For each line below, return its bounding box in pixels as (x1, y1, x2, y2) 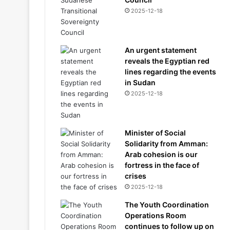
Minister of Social (125, 128, 186, 137)
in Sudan (125, 78, 156, 87)
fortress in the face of (125, 161, 199, 169)
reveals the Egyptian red (125, 56, 209, 65)
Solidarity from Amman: (125, 139, 208, 148)
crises (125, 171, 146, 180)
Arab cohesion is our (125, 150, 198, 159)
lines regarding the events (125, 67, 216, 76)
